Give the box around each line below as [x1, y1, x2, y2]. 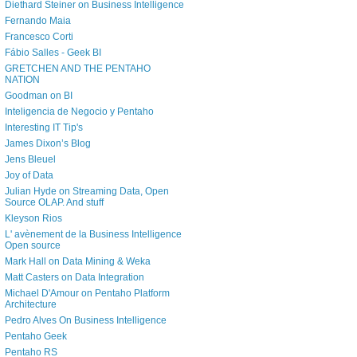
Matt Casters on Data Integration [5, 272, 144, 284]
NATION [5, 74, 40, 86]
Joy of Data [5, 170, 53, 182]
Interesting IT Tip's [5, 122, 83, 134]
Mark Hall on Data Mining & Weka [5, 256, 151, 268]
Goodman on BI [5, 90, 73, 102]
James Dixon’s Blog [5, 138, 91, 150]
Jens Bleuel [5, 154, 56, 166]
